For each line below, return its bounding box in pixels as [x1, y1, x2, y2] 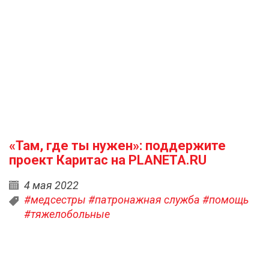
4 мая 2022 [24, 179, 79, 192]
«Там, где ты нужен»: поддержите [9, 138, 226, 153]
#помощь [202, 193, 249, 206]
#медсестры [24, 193, 86, 206]
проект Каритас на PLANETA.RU [9, 153, 207, 168]
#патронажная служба [88, 193, 200, 206]
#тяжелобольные [24, 208, 110, 220]
